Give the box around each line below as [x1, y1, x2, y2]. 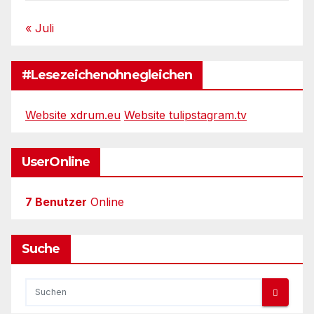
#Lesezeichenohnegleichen [22, 67, 193, 83]
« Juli [25, 21, 54, 36]
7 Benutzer [25, 195, 87, 210]
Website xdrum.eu [25, 108, 121, 123]
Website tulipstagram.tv [124, 108, 247, 123]
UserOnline [22, 154, 90, 170]
